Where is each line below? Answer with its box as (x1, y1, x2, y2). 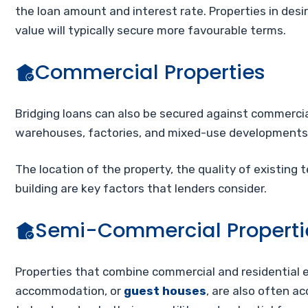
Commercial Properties (35, 58, 265, 86)
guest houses (124, 283, 206, 298)
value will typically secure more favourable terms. (15, 23, 286, 37)
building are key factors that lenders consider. (15, 181, 267, 195)
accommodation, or (15, 283, 124, 298)
